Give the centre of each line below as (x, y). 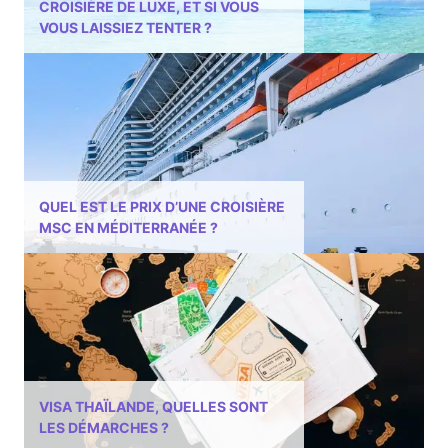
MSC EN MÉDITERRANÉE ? (128, 228)
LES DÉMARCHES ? (104, 428)
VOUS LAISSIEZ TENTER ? (125, 28)
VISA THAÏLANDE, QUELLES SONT (153, 407)
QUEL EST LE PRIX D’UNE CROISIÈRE (162, 207)
